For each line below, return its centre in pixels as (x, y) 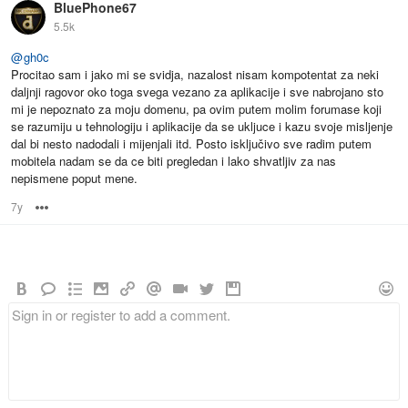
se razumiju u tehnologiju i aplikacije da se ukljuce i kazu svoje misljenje (202, 127)
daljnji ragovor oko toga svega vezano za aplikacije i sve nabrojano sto (197, 92)
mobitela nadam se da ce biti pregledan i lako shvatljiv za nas (173, 161)
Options (70, 207)
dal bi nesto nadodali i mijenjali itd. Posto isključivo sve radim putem (191, 144)
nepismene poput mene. (74, 178)
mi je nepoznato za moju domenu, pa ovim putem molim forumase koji (196, 109)
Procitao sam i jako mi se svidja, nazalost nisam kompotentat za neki (195, 75)
